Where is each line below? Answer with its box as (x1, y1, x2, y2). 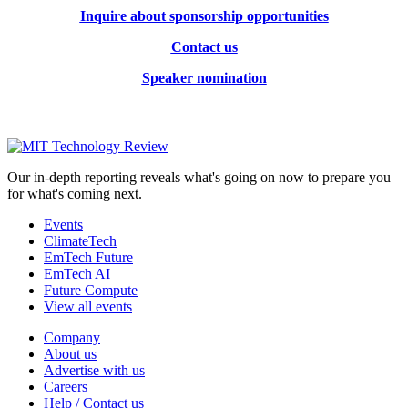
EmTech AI (44, 265, 110, 281)
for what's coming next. (7, 185, 142, 201)
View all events (44, 298, 132, 314)
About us (44, 345, 97, 362)
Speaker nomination (141, 69, 267, 86)
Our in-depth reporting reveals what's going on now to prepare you (7, 168, 391, 185)
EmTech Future (44, 249, 133, 265)
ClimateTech (44, 232, 117, 249)
